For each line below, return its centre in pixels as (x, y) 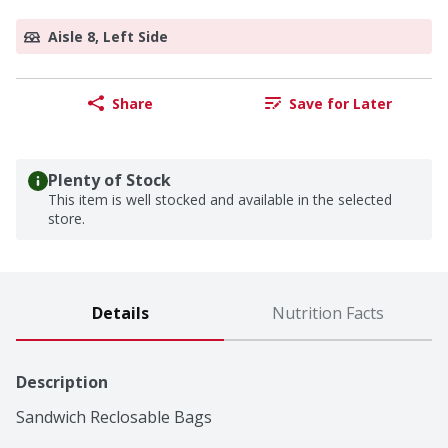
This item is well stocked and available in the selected (220, 200)
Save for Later (340, 103)
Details (120, 313)
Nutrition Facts (328, 313)
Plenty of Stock (109, 180)
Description (62, 382)
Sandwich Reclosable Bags (114, 417)
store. (66, 219)
